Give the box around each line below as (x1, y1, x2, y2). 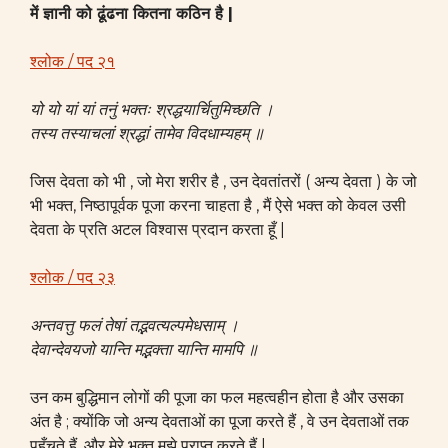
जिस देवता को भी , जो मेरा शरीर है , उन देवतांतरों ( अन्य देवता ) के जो (30, 172, 417, 191)
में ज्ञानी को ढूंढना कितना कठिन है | (30, 4, 233, 23)
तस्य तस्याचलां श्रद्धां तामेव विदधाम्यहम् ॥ (30, 124, 264, 143)
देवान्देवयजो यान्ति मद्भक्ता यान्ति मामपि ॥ (30, 340, 258, 359)
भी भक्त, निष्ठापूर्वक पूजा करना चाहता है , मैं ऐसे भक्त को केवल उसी (30, 196, 406, 215)
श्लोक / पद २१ (30, 52, 115, 71)
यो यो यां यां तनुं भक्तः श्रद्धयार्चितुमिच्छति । (30, 100, 274, 119)
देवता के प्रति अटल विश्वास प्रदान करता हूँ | (30, 220, 285, 239)
